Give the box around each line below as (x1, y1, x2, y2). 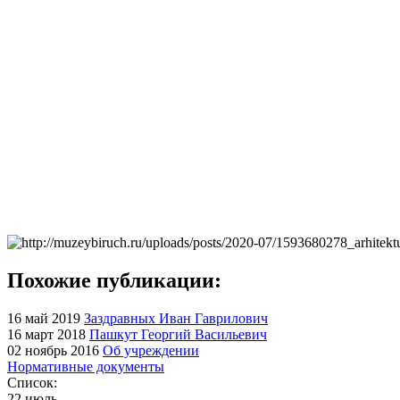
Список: (7, 374, 57, 390)
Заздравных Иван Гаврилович (84, 310, 268, 326)
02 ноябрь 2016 (7, 342, 99, 358)
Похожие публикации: (7, 268, 221, 292)
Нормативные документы (7, 358, 164, 374)
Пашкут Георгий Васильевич (89, 326, 267, 342)
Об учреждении (103, 342, 199, 358)
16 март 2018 (7, 326, 86, 342)
